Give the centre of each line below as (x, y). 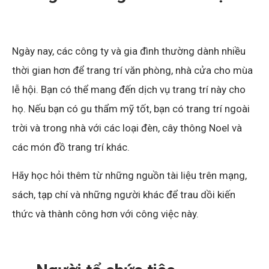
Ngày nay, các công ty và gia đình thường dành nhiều (129, 51)
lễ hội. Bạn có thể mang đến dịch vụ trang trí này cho (129, 89)
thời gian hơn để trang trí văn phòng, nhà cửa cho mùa (132, 70)
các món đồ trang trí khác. (71, 147)
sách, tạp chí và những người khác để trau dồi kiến (124, 194)
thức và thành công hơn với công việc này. (105, 213)
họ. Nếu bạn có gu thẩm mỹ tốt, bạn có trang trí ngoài (131, 108)
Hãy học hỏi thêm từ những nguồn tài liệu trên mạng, (129, 175)
